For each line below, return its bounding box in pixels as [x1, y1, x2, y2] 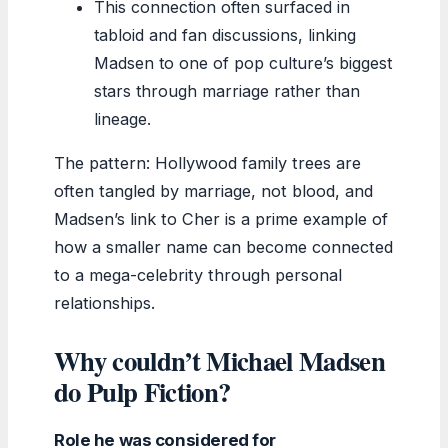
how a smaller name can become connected [54, 236, 393, 257]
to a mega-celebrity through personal [54, 264, 342, 285]
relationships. [54, 292, 155, 313]
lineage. [94, 108, 151, 129]
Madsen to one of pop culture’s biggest [94, 52, 392, 73]
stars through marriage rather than [94, 80, 360, 101]
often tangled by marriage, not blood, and [54, 180, 373, 201]
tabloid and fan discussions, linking [94, 24, 356, 45]
